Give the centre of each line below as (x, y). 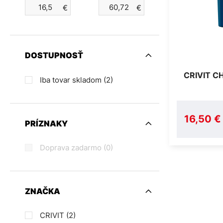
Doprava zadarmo (72, 148)
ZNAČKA (43, 191)
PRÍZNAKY (46, 123)
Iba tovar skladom (72, 80)
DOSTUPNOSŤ (54, 56)
